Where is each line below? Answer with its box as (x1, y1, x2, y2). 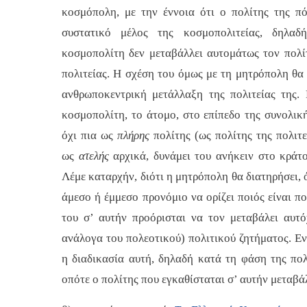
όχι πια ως (62, 128, 118, 142)
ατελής (78, 149, 114, 162)
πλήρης (117, 128, 154, 142)
